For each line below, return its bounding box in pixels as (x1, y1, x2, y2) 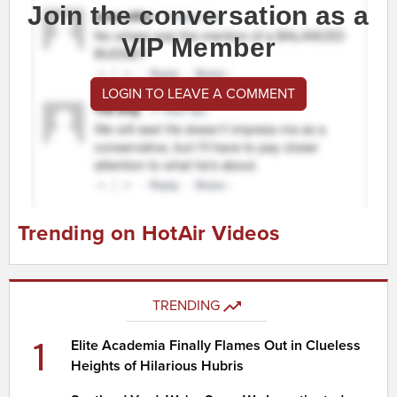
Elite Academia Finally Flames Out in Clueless (71, 336, 362, 354)
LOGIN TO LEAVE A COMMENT (102, 84, 295, 103)
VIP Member (121, 32, 276, 62)
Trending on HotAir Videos (17, 220, 280, 246)
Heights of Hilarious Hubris (71, 356, 245, 375)
